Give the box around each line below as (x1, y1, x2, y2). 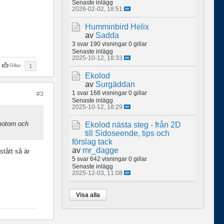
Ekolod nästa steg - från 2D (85, 120, 181, 129)
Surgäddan (95, 79, 135, 88)
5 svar (72, 155, 88, 162)
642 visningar (90, 155, 127, 162)
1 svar (72, 89, 88, 96)
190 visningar (90, 40, 127, 47)
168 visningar (90, 89, 127, 96)
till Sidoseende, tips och (85, 128, 169, 137)
